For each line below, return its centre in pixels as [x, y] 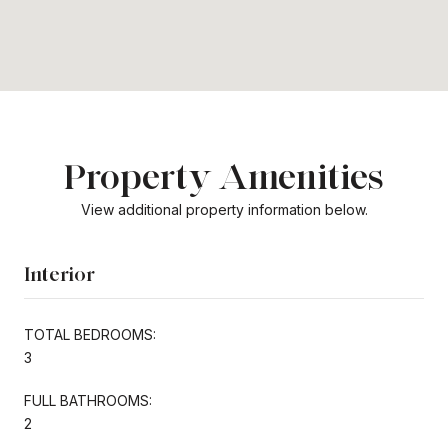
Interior [59, 273]
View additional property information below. [224, 209]
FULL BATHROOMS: [88, 400]
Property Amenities [224, 175]
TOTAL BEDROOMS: [90, 334]
